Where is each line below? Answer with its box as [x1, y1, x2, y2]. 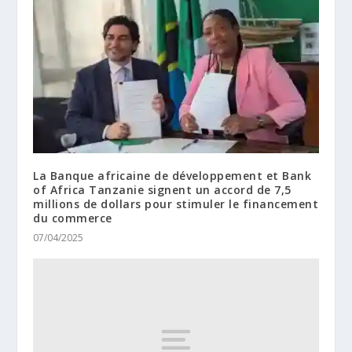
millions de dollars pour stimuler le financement [33, 196, 319, 211]
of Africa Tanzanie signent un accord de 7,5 [33, 181, 291, 197]
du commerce [33, 210, 112, 225]
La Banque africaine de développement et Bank [33, 167, 312, 183]
